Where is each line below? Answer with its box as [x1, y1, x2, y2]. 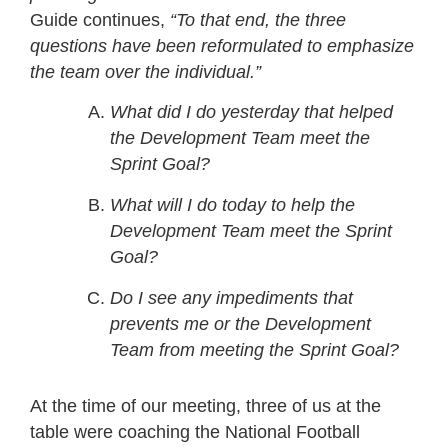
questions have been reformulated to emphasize [30, 35, 414, 56]
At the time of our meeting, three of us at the [30, 396, 381, 417]
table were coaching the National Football [30, 422, 360, 443]
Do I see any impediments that [110, 288, 353, 309]
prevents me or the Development [110, 314, 371, 335]
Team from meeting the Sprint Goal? [110, 340, 399, 361]
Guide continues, [30, 9, 170, 30]
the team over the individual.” [30, 61, 261, 82]
